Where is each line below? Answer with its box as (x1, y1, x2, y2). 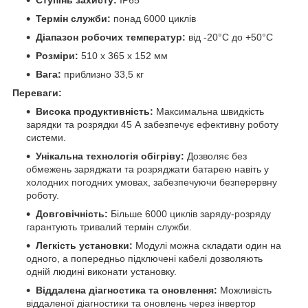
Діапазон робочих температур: (36, 32, 186, 43)
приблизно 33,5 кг (61, 69, 144, 80)
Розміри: (36, 50, 78, 62)
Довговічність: (36, 208, 108, 220)
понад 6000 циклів (111, 13, 196, 25)
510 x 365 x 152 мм (78, 50, 168, 62)
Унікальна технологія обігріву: (36, 151, 184, 162)
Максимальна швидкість (153, 106, 264, 118)
